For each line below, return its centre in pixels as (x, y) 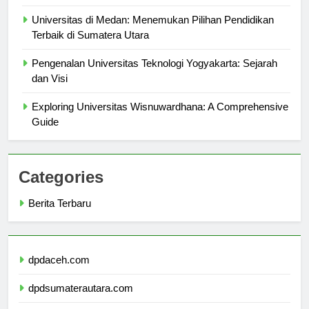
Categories (61, 190)
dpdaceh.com (59, 272)
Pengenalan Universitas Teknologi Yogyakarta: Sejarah (154, 76)
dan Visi (50, 91)
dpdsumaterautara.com (81, 301)
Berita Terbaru (60, 216)
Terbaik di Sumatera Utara (90, 48)
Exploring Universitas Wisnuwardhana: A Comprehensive (160, 119)
